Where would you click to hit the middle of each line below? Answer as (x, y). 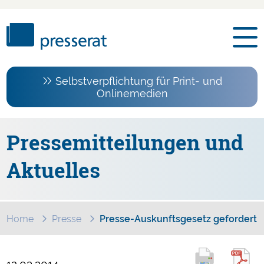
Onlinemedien (132, 93)
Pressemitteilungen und (125, 143)
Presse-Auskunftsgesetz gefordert (179, 219)
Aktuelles (54, 170)
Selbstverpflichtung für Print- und (138, 81)
